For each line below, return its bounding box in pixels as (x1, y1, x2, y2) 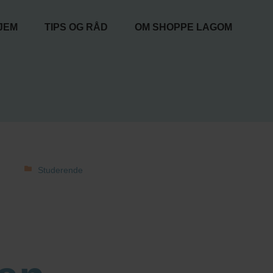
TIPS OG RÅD (44, 22, 108, 32)
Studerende (38, 165, 83, 175)
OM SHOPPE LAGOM (134, 22, 232, 32)
